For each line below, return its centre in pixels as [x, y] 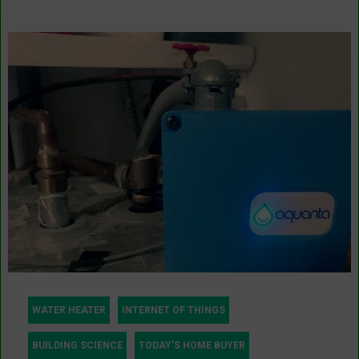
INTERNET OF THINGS [173, 310]
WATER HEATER [69, 310]
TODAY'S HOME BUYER [192, 345]
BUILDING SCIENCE [77, 345]
